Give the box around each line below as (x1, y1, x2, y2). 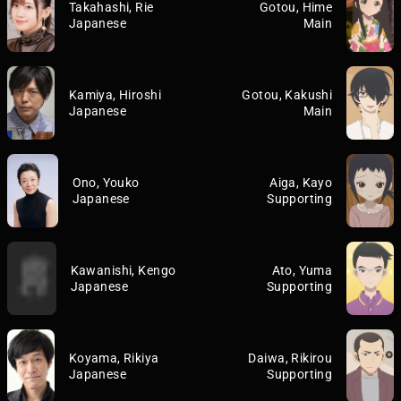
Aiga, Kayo (269, 175, 333, 190)
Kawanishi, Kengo (70, 263, 176, 277)
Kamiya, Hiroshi (68, 88, 162, 102)
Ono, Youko (72, 175, 140, 190)
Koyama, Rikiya (68, 351, 159, 365)
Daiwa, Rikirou (248, 351, 333, 365)
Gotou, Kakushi (242, 88, 333, 102)
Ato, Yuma (271, 263, 333, 277)
